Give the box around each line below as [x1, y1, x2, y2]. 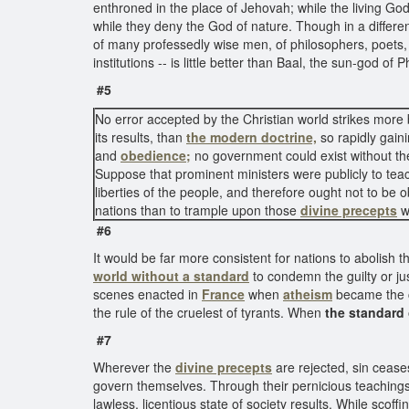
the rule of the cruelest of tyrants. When [93, 303, 325, 321]
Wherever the [93, 358, 175, 376]
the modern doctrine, [186, 128, 317, 146]
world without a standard [93, 267, 249, 285]
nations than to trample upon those [95, 201, 300, 219]
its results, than [95, 128, 186, 146]
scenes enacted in [93, 285, 202, 303]
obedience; [121, 146, 191, 164]
